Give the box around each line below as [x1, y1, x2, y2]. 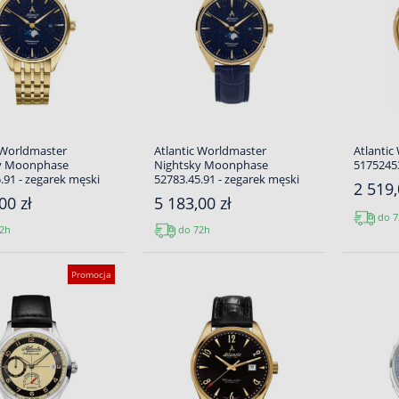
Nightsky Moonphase [153, 157, 268, 173]
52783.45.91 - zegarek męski [153, 171, 299, 187]
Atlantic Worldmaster [153, 142, 266, 159]
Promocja [70, 268, 111, 281]
